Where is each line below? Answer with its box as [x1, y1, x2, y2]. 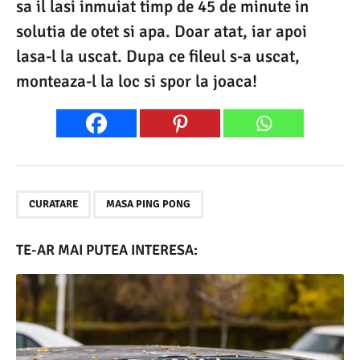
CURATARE [29, 198, 78, 211]
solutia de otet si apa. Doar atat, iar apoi [16, 21, 307, 43]
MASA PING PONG [106, 198, 190, 211]
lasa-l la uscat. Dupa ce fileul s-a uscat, [16, 46, 300, 67]
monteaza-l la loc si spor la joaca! [16, 71, 257, 92]
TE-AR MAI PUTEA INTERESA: [16, 241, 198, 260]
